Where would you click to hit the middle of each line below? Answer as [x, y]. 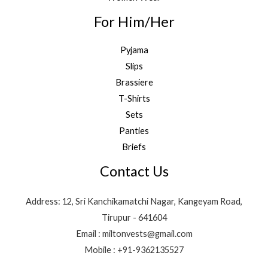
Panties [134, 131]
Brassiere [134, 83]
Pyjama [134, 50]
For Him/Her [134, 21]
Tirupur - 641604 [134, 217]
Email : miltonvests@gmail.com [134, 233]
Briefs [134, 147]
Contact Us [134, 171]
